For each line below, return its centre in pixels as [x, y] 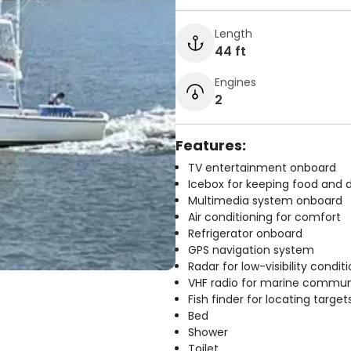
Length [233, 33]
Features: [211, 145]
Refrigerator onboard [245, 233]
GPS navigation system [251, 250]
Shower [208, 332]
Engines [235, 82]
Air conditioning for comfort [264, 217]
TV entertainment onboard [262, 168]
